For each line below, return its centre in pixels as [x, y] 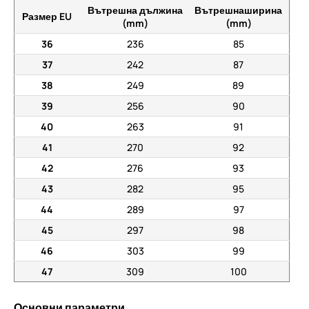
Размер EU [47, 16]
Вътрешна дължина [135, 10]
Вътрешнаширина [238, 10]
